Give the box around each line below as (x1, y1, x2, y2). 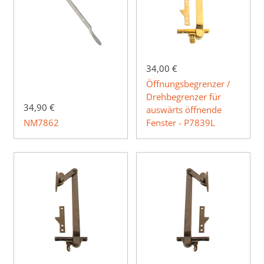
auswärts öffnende (146, 104, 222, 116)
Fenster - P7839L (146, 117, 215, 129)
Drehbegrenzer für (146, 91, 221, 103)
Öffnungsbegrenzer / (146, 78, 230, 90)
